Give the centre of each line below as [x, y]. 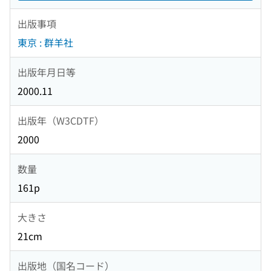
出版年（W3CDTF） [61, 120]
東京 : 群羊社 [45, 43]
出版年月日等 [47, 72]
